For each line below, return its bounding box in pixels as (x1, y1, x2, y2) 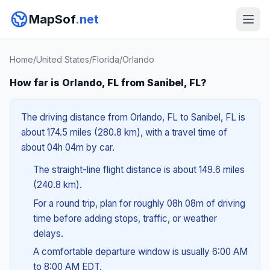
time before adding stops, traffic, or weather (33, 212, 217, 224)
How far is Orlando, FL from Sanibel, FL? (10, 77, 207, 89)
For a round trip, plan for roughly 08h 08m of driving (33, 197, 245, 209)
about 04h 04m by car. (21, 142, 115, 153)
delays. (33, 227, 63, 239)
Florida (92, 54, 119, 64)
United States (36, 54, 89, 64)
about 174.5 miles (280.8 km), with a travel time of (21, 127, 227, 138)
